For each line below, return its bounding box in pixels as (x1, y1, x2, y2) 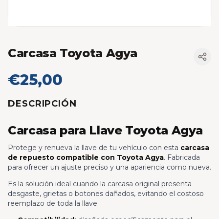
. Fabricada (164, 153, 200, 162)
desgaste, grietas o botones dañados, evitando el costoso (8, 189, 204, 198)
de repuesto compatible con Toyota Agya (8, 153, 164, 162)
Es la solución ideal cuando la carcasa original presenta (8, 179, 192, 189)
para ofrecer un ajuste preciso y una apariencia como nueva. (8, 163, 211, 172)
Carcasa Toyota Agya (8, 45, 137, 60)
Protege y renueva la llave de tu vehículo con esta (8, 143, 180, 153)
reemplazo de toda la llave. (8, 199, 99, 208)
